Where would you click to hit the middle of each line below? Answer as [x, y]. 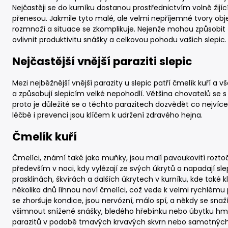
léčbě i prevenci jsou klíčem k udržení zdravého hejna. [107, 115]
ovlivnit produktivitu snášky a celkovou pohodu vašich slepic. [119, 39]
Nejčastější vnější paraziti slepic [102, 62]
